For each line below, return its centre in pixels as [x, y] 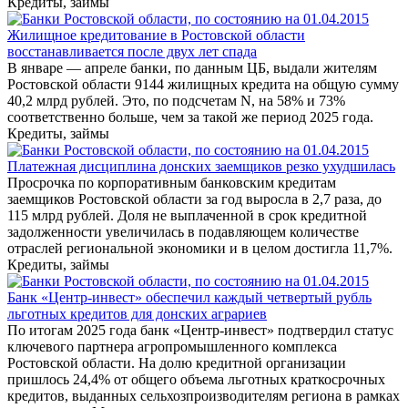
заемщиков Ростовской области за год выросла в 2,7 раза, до [194, 199]
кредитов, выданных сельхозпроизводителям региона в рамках [204, 396]
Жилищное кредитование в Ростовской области [156, 36]
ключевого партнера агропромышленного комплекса [172, 347]
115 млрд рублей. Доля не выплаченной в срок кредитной [187, 216]
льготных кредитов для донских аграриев [137, 314]
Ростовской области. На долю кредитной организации [177, 363]
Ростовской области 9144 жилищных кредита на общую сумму [203, 85]
